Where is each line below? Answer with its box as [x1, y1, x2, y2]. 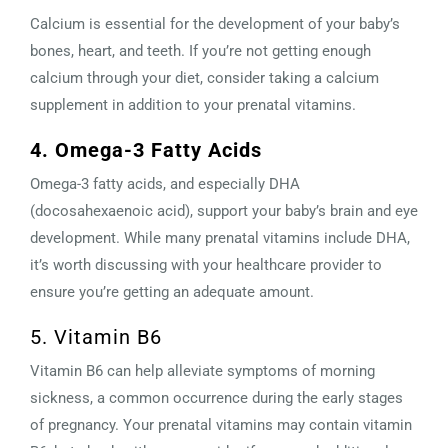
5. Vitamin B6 [30, 324, 162, 349]
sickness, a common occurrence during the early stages [30, 388, 403, 407]
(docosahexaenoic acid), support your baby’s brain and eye [30, 201, 418, 220]
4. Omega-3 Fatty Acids [30, 137, 262, 162]
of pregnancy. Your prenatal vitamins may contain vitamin [30, 415, 412, 434]
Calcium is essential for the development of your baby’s [30, 14, 400, 33]
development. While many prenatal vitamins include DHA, [30, 228, 410, 247]
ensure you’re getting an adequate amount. [30, 282, 314, 301]
